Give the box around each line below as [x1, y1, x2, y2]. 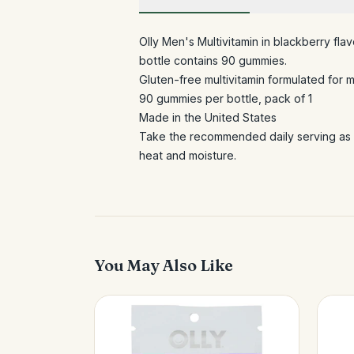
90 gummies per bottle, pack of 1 [139, 92, 312, 105]
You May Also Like [95, 255, 233, 275]
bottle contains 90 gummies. [139, 54, 287, 67]
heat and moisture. [139, 149, 236, 162]
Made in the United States [139, 111, 277, 124]
